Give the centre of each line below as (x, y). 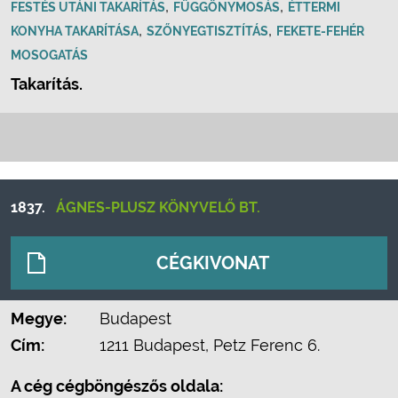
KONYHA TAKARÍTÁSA (75, 31)
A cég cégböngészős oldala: (117, 386)
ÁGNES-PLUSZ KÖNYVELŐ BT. (158, 207)
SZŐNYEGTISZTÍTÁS (207, 31)
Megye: (39, 318)
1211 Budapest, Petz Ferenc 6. (210, 345)
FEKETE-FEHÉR (320, 31)
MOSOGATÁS (49, 55)
